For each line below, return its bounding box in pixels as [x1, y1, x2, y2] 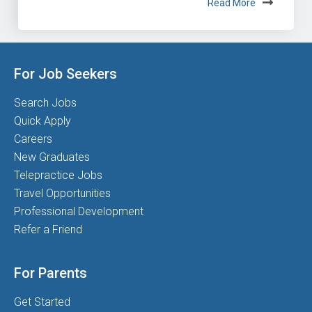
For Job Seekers [14, 65, 117, 83]
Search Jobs [14, 96, 77, 110]
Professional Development [14, 205, 143, 219]
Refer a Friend [14, 223, 82, 237]
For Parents [14, 265, 87, 282]
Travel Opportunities [14, 187, 111, 201]
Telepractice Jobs [14, 169, 102, 182]
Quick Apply [14, 114, 71, 128]
